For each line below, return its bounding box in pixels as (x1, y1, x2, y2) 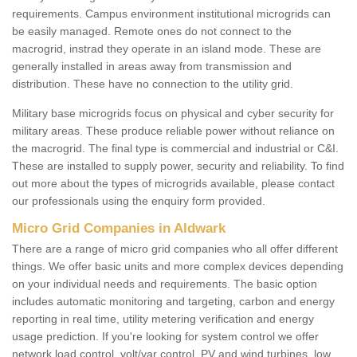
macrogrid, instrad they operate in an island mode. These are (12, 42, 321, 56)
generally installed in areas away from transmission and (12, 60, 292, 73)
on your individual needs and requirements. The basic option (12, 277, 317, 291)
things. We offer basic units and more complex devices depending (12, 260, 343, 273)
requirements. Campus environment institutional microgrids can (12, 7, 331, 21)
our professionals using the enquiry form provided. (12, 194, 265, 208)
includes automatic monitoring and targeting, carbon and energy (12, 295, 335, 308)
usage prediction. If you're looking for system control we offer (12, 330, 319, 343)
